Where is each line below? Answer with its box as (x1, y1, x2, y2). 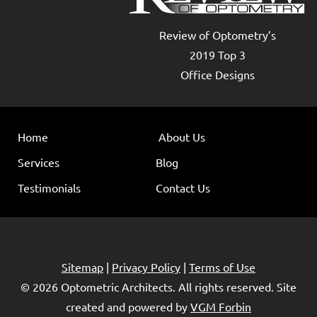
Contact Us (156, 180, 211, 195)
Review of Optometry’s (158, 27, 276, 42)
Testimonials (18, 180, 81, 195)
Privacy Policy (112, 259, 180, 274)
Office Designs (180, 67, 255, 81)
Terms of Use (189, 259, 255, 274)
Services (18, 154, 59, 169)
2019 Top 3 (189, 47, 246, 62)
